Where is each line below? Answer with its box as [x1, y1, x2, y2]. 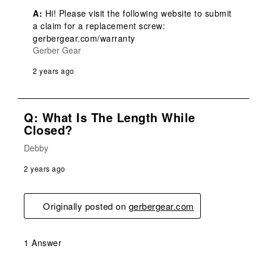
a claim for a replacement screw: [33, 19, 165, 32]
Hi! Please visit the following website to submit [42, 7, 232, 19]
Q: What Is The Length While [24, 108, 195, 126]
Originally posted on [43, 199, 129, 212]
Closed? [24, 120, 73, 138]
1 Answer [24, 236, 61, 249]
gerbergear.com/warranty [33, 32, 135, 44]
